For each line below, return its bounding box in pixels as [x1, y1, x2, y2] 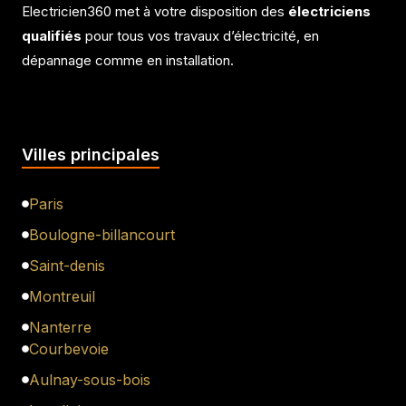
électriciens [288, 3, 371, 21]
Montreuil [29, 286, 95, 305]
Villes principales [22, 144, 159, 164]
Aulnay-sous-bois [29, 370, 150, 389]
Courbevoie [29, 339, 109, 358]
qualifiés [22, 27, 82, 45]
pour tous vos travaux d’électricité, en [82, 27, 319, 45]
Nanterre [29, 317, 92, 336]
